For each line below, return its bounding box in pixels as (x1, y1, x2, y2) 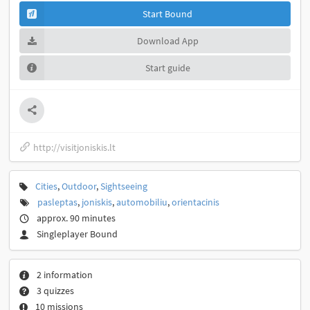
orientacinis (172, 196, 219, 209)
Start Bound (143, 8, 192, 21)
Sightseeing (100, 180, 147, 193)
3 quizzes (37, 284, 74, 298)
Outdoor (62, 180, 96, 193)
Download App (136, 35, 199, 48)
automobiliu (116, 196, 167, 209)
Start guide (145, 61, 190, 74)
